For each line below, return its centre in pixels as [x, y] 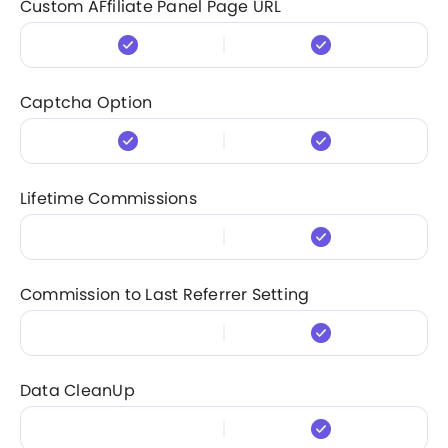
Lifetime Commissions [108, 198]
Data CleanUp [77, 390]
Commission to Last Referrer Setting [165, 294]
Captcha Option [86, 102]
